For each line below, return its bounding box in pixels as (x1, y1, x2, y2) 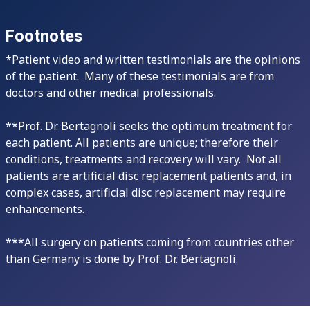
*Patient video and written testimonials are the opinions (6, 52, 300, 67)
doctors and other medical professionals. (6, 85, 216, 100)
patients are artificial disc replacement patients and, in (6, 168, 291, 183)
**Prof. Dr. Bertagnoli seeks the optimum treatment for (6, 118, 292, 134)
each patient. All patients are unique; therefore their (6, 135, 278, 150)
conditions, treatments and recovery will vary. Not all (6, 152, 282, 167)
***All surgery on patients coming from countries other (6, 235, 294, 250)
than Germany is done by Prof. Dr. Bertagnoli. (6, 251, 246, 266)
